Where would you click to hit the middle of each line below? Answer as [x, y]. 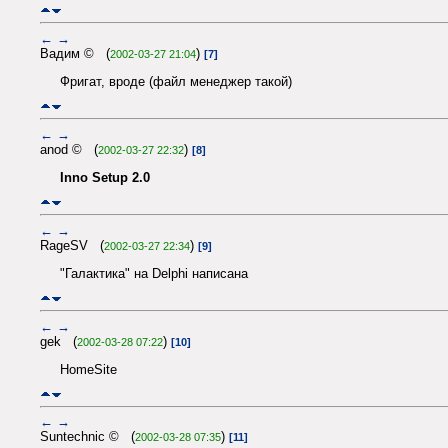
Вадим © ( [75, 53]
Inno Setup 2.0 [105, 177]
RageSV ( [72, 245]
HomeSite [88, 369]
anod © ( [69, 149]
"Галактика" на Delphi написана [154, 273]
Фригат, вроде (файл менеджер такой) [176, 81]
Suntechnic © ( [87, 437]
